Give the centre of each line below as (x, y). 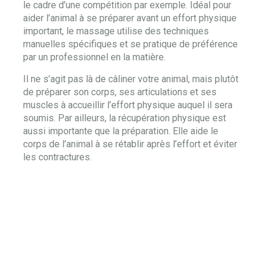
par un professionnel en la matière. (94, 57)
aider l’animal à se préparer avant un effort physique (130, 18)
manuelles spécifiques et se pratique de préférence (130, 44)
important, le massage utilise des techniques (116, 31)
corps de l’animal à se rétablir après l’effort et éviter (130, 144)
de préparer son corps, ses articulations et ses (120, 92)
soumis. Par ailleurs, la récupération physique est (125, 118)
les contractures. (57, 157)
